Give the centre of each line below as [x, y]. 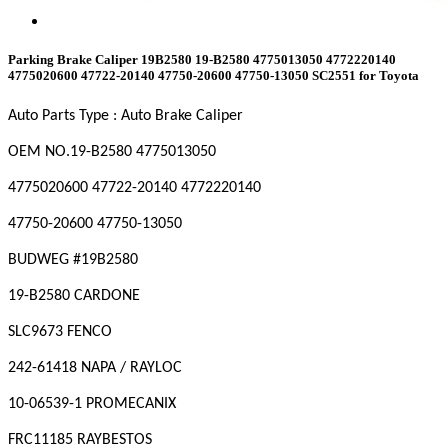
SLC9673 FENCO [60, 332]
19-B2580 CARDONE [74, 296]
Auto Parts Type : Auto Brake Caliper [125, 116]
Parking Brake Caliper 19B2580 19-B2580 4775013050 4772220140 [202, 60]
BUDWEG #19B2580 [73, 260]
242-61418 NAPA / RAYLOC [95, 368]
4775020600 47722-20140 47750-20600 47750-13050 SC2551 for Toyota [213, 76]
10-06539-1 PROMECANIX [92, 404]
